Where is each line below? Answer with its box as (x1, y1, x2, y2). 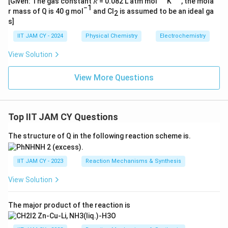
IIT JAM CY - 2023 (17, 157, 63, 164)
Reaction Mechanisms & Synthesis (85, 157, 181, 164)
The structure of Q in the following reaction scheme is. (8, 132, 191, 140)
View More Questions (74, 73, 154, 83)
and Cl (92, 7, 114, 16)
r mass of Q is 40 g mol (8, 7, 83, 16)
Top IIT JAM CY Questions (8, 111, 118, 123)
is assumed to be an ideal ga (118, 7, 214, 16)
